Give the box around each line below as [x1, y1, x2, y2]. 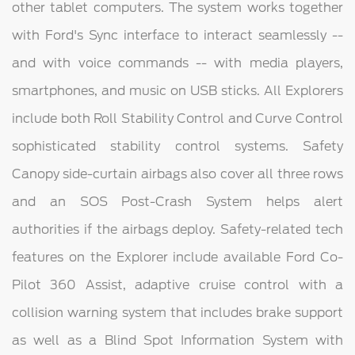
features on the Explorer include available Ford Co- [12, 250, 343, 265]
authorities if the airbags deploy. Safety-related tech [12, 222, 343, 238]
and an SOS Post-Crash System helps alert [12, 194, 343, 210]
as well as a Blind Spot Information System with [12, 333, 343, 349]
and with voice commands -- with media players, [12, 55, 343, 71]
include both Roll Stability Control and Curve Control [12, 111, 343, 127]
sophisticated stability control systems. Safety [12, 139, 343, 155]
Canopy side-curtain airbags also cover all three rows [12, 166, 343, 182]
